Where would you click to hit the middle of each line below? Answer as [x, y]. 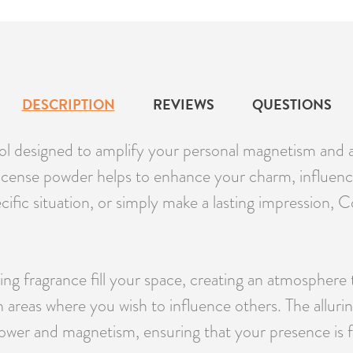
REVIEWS [183, 105]
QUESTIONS [292, 105]
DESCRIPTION [68, 105]
